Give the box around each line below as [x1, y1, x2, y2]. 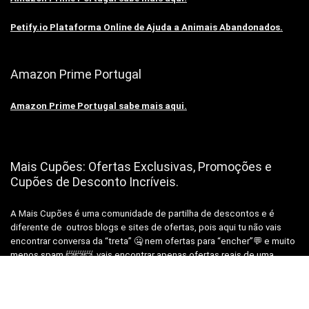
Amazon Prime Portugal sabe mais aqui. [10, 100, 187, 111]
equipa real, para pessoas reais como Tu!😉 [10, 263, 190, 274]
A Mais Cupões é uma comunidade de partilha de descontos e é [10, 208, 275, 219]
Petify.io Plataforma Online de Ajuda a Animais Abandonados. [10, 21, 283, 32]
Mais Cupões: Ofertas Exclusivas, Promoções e [10, 159, 272, 174]
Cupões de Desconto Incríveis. [10, 174, 179, 189]
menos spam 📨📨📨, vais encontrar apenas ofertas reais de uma [10, 249, 274, 260]
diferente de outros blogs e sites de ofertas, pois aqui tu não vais [10, 221, 281, 232]
